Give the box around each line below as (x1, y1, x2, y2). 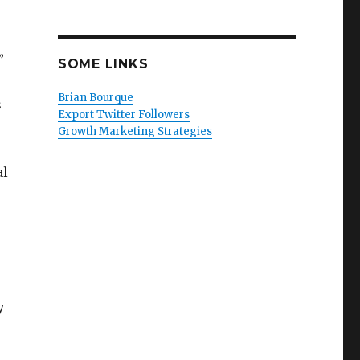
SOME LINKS (57, 56, 149, 72)
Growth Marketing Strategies (57, 125, 212, 138)
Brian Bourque (57, 91, 133, 104)
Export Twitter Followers (57, 108, 190, 121)
